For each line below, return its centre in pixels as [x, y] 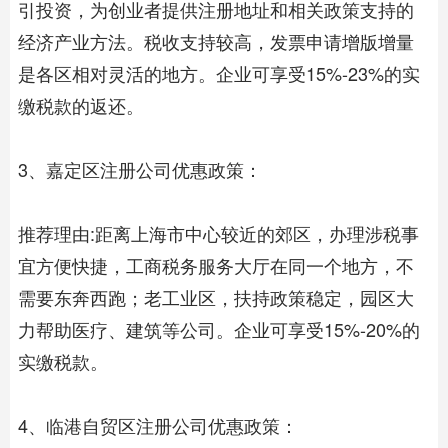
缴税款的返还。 [81, 104]
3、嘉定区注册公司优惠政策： [140, 168]
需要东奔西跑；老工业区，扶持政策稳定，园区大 [216, 296]
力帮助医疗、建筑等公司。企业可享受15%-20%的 [219, 328]
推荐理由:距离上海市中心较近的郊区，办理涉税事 [218, 232]
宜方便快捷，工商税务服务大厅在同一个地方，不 [216, 264]
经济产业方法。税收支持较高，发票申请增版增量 [216, 40]
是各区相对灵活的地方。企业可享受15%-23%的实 [219, 72]
